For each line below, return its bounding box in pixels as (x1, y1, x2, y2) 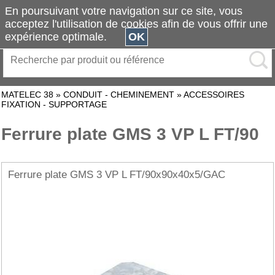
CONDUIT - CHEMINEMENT (63, 90, 174, 99)
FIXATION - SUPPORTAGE (1, 99, 107, 109)
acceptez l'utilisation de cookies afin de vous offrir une (5, 18, 268, 30)
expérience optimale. (5, 31, 125, 43)
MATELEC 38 (1, 90, 53, 99)
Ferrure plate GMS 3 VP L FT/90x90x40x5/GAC (8, 169, 225, 180)
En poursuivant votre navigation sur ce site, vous (5, 5, 242, 17)
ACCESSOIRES (184, 90, 244, 99)
